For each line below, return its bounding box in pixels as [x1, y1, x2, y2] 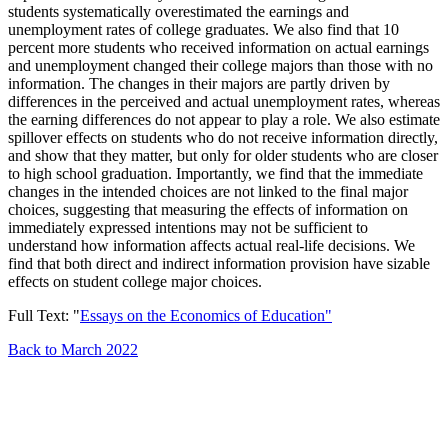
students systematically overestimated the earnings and [8, 2, 349, 20]
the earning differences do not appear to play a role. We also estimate [8, 110, 440, 128]
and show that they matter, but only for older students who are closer [8, 146, 438, 164]
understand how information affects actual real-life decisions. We [8, 236, 415, 254]
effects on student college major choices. [8, 272, 262, 290]
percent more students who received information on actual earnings [8, 38, 429, 56]
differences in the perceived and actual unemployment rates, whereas [8, 92, 440, 110]
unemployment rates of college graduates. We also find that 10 [8, 20, 399, 38]
